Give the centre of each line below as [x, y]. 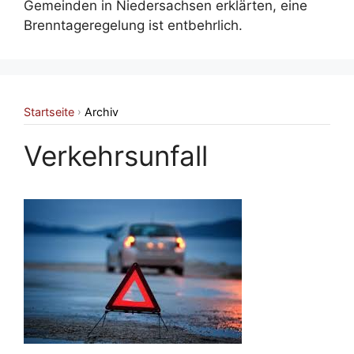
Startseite [49, 111]
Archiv [101, 111]
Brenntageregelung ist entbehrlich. [133, 25]
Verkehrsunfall [116, 155]
